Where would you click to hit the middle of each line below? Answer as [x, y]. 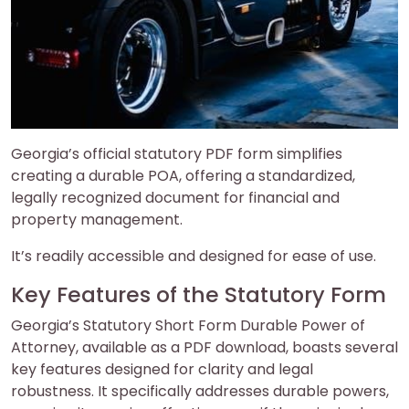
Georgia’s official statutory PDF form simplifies [177, 154]
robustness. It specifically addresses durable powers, [200, 392]
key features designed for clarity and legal [162, 370]
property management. [97, 220]
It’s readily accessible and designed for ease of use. [194, 257]
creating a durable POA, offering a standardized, [183, 176]
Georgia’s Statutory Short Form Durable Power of [188, 326]
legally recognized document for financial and [175, 198]
